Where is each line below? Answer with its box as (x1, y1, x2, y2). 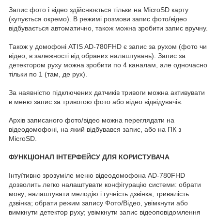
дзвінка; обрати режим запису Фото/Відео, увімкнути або (9, 199, 188, 207)
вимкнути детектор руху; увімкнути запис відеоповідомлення (9, 208, 201, 216)
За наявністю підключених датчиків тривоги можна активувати (9, 88, 205, 96)
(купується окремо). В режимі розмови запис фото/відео (9, 15, 187, 23)
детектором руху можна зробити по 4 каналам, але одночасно (9, 61, 207, 69)
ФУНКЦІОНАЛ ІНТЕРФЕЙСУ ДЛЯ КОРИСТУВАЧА (9, 153, 170, 161)
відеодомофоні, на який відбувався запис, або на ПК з (9, 125, 181, 133)
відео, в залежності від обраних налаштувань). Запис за (9, 51, 186, 60)
